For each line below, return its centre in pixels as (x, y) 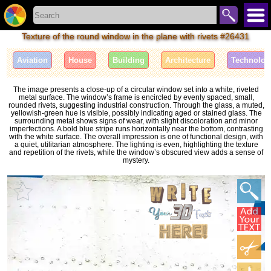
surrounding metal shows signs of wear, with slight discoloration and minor (136, 120)
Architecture (188, 60)
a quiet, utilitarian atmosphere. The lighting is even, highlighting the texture (136, 144)
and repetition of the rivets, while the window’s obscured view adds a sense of (136, 152)
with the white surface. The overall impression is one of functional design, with (136, 136)
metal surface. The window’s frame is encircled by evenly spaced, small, (136, 97)
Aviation (33, 60)
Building (129, 60)
